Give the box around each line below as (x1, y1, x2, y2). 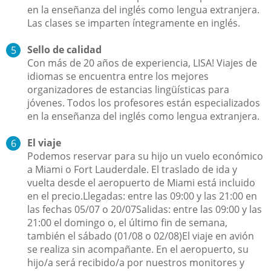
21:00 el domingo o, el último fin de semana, (27, 215, 227, 229)
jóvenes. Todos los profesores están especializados (27, 96, 260, 109)
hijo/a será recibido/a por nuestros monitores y (27, 255, 244, 269)
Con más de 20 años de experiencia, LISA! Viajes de (27, 56, 257, 70)
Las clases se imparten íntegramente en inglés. (27, 16, 240, 30)
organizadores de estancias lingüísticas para (27, 82, 229, 96)
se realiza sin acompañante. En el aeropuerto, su (27, 242, 249, 256)
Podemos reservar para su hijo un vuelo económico (27, 149, 263, 163)
